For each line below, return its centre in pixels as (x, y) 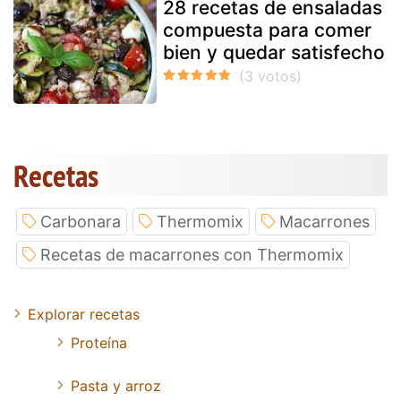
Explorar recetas (84, 314)
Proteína (99, 342)
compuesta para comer (267, 30)
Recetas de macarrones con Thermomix (192, 254)
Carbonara (81, 221)
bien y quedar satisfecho (274, 52)
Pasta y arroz (116, 385)
